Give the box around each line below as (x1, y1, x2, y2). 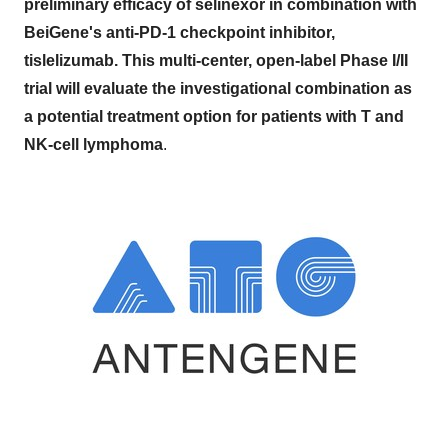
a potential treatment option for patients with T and (24, 108, 404, 125)
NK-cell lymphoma (24, 136, 163, 153)
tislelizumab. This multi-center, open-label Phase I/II (24, 52, 408, 69)
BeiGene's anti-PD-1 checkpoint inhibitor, (24, 24, 335, 41)
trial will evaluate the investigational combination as (24, 80, 412, 97)
